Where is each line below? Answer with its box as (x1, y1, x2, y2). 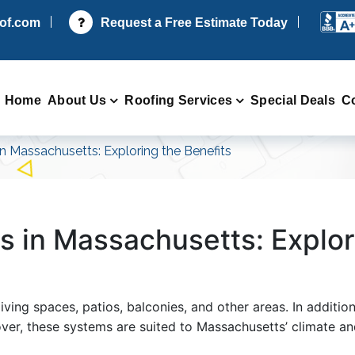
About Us (47, 93, 107, 107)
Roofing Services (124, 93, 233, 107)
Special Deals (250, 93, 336, 107)
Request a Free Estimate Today (101, 15, 288, 29)
